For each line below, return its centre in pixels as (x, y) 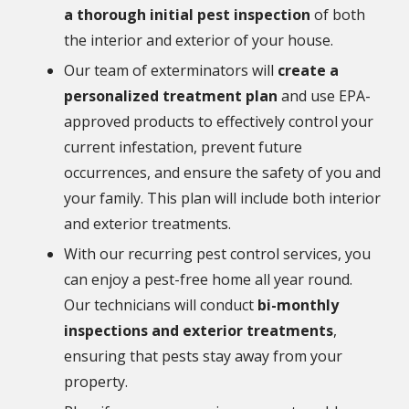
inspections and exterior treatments (199, 331)
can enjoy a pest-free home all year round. (208, 280)
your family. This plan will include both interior (222, 199)
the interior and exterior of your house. (199, 41)
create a (308, 71)
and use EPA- (324, 96)
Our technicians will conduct (159, 305)
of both (338, 15)
